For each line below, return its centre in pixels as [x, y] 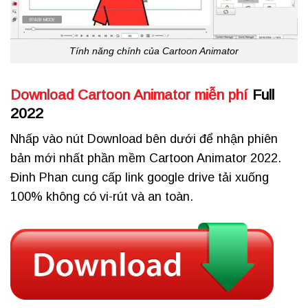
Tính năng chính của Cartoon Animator [154, 51]
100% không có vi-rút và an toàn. [102, 197]
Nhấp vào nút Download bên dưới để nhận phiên [144, 139]
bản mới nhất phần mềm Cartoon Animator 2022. [146, 158]
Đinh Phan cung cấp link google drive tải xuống [140, 178]
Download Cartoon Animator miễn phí [129, 94]
